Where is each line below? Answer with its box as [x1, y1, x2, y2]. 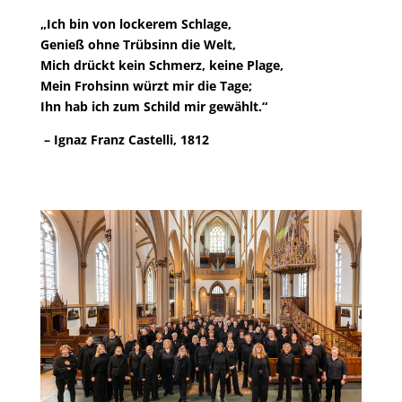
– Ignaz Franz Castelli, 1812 [39, 131, 209, 148]
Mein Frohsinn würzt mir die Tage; [39, 77, 252, 94]
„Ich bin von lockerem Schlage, [39, 15, 232, 32]
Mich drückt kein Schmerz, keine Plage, [39, 57, 284, 74]
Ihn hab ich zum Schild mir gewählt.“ [39, 98, 267, 115]
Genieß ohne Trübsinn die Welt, [39, 36, 236, 53]
